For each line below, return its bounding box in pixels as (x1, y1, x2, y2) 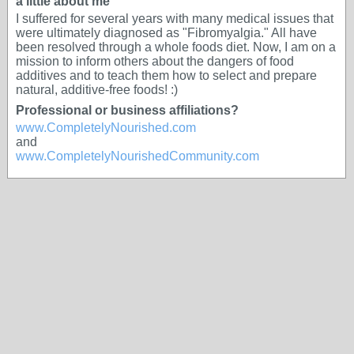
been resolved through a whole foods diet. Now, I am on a (16, 40, 336, 54)
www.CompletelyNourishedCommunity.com (16, 149, 259, 163)
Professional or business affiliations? (16, 104, 239, 117)
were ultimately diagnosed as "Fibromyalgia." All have (16, 26, 317, 40)
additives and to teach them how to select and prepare (16, 69, 317, 82)
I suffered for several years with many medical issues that (16, 12, 333, 25)
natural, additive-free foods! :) (16, 83, 178, 96)
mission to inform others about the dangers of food (16, 55, 294, 68)
